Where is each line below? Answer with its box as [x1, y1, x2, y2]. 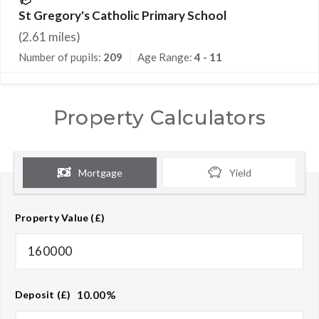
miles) [46, 28, 80, 44]
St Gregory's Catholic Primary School [19, 7, 226, 23]
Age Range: [137, 50, 194, 63]
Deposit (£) [15, 288, 71, 301]
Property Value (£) [15, 211, 105, 224]
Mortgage [78, 166, 122, 179]
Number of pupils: [19, 50, 101, 63]
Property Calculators [53, 105, 266, 130]
